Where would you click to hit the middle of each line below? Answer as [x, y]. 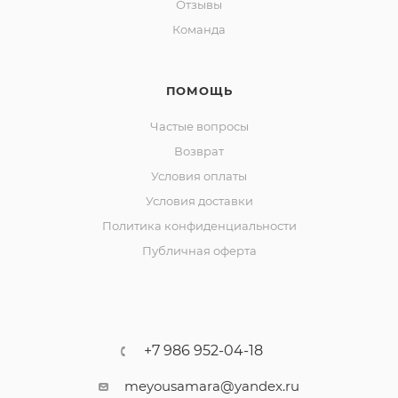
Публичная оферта [199, 251]
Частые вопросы [199, 126]
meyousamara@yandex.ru [212, 386]
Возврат [199, 151]
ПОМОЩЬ [199, 91]
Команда [199, 29]
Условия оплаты [199, 176]
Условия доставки [199, 201]
